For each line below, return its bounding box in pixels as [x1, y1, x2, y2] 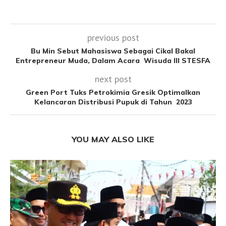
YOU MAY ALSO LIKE [72, 134, 154, 144]
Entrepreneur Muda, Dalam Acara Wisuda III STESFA [16, 55, 210, 65]
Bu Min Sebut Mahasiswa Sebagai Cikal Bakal [31, 46, 195, 55]
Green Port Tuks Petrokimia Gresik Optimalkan [26, 87, 200, 97]
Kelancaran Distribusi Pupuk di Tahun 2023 [34, 97, 192, 106]
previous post [87, 31, 139, 43]
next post [94, 73, 132, 85]
